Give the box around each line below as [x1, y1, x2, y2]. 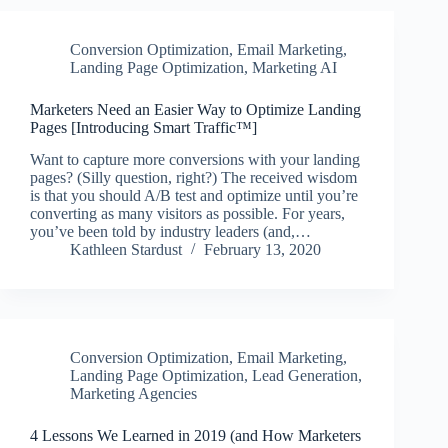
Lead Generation [252, 367, 358, 385]
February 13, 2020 [204, 241, 321, 259]
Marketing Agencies [70, 385, 197, 403]
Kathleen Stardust [70, 241, 182, 259]
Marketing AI [252, 58, 337, 76]
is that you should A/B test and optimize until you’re [30, 187, 358, 205]
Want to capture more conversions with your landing [30, 151, 360, 169]
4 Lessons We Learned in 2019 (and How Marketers [30, 427, 361, 445]
